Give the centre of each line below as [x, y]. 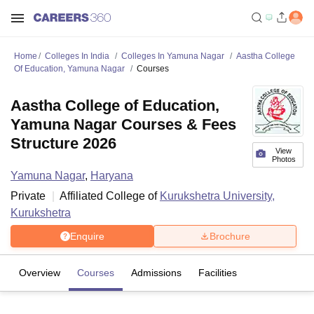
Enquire [87, 236]
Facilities [218, 273]
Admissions [156, 273]
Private [28, 196]
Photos [284, 159]
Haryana [112, 176]
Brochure [230, 236]
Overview [40, 273]
